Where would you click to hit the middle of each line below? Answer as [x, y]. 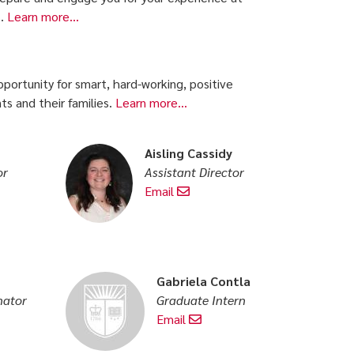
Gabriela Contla [204, 281]
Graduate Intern [201, 299]
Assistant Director [195, 171]
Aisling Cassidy [189, 153]
